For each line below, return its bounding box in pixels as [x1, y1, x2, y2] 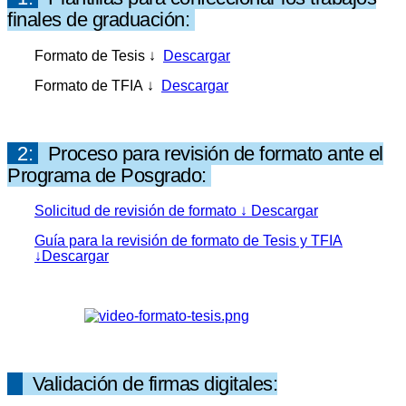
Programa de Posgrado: [7, 163, 211, 187]
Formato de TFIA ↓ [34, 77, 161, 93]
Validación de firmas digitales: [22, 372, 277, 396]
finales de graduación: [7, 8, 195, 32]
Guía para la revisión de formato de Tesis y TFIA [34, 233, 343, 249]
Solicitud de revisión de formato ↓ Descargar [34, 203, 318, 219]
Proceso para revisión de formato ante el [47, 141, 383, 165]
